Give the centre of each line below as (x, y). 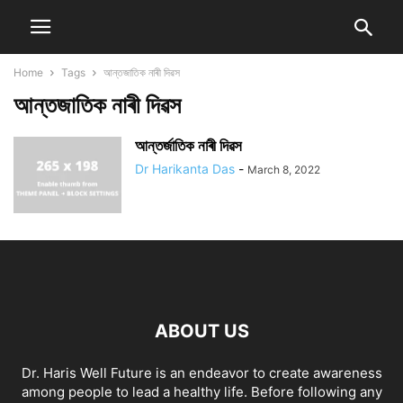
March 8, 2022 (284, 170)
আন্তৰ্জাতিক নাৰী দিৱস (188, 146)
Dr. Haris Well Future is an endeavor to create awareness (201, 373)
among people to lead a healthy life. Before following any (201, 392)
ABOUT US (201, 331)
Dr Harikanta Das (185, 169)
